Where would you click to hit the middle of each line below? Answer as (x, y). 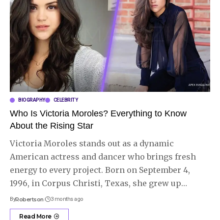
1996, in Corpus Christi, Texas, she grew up (96, 183)
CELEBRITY (65, 100)
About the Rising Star (52, 125)
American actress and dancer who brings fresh (103, 156)
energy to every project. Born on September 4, (100, 170)
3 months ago (67, 199)
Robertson (29, 199)
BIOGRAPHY (32, 100)
